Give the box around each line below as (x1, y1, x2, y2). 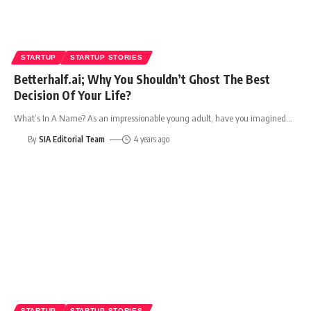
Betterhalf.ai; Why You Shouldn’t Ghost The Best (14, 72, 270, 87)
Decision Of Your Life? (14, 87, 131, 103)
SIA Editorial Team (39, 134, 106, 145)
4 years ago (133, 134, 169, 145)
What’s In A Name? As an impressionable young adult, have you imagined (14, 112, 286, 124)
